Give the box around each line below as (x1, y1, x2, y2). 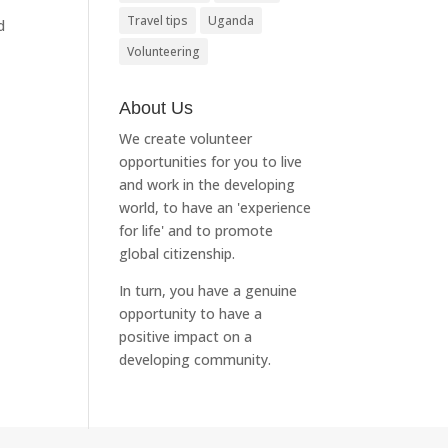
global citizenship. (119, 244, 236, 263)
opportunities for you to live (119, 152, 303, 171)
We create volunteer (119, 129, 253, 148)
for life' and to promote (119, 221, 274, 240)
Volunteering (127, 43, 201, 60)
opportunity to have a (119, 304, 263, 323)
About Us (119, 98, 194, 118)
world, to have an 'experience (119, 198, 312, 217)
